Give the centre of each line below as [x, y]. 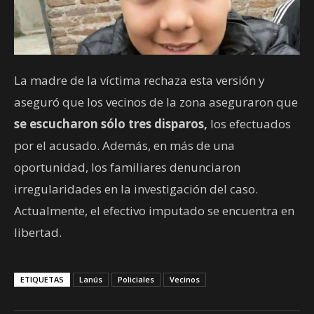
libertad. [38, 232]
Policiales [136, 279]
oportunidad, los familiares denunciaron [127, 167]
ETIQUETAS [42, 279]
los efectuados [251, 123]
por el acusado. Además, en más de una [124, 145]
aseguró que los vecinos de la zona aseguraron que [156, 102]
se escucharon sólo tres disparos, [112, 123]
